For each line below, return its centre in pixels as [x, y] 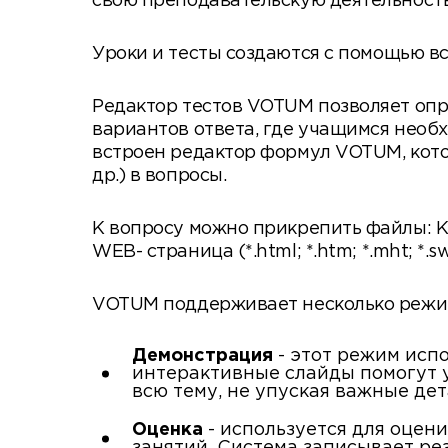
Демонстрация [205, 356]
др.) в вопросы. [159, 176]
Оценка [170, 430]
